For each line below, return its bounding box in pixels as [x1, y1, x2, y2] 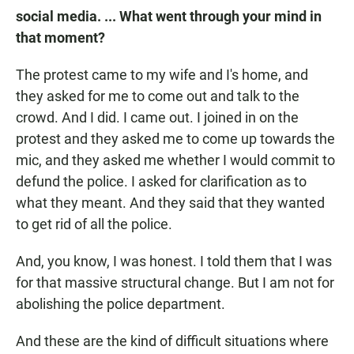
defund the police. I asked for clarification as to [16, 173, 307, 190]
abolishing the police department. [16, 296, 225, 313]
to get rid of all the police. [16, 216, 172, 233]
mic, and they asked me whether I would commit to [16, 152, 335, 169]
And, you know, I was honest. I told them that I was [16, 253, 332, 270]
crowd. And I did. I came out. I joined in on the [16, 109, 299, 126]
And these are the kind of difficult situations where [16, 333, 329, 350]
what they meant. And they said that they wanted [16, 194, 325, 212]
